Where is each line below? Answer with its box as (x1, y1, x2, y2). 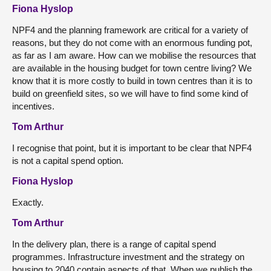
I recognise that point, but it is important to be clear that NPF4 (12, 142, 252, 153)
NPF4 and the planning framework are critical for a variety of (12, 24, 248, 35)
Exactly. (12, 197, 44, 207)
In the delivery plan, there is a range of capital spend (12, 238, 216, 249)
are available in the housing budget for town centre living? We (12, 62, 252, 73)
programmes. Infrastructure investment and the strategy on (12, 251, 244, 262)
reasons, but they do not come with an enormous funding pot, (12, 37, 252, 48)
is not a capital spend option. (12, 155, 123, 166)
